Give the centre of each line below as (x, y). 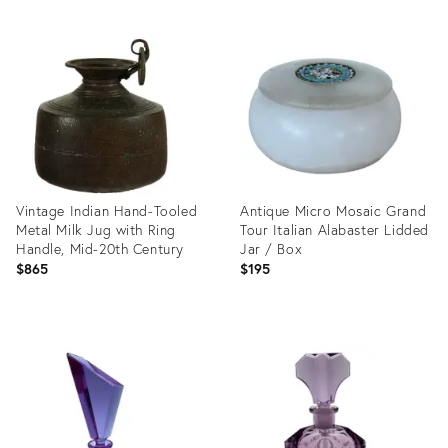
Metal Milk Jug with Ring (96, 229)
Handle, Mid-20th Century (100, 248)
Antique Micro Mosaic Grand (333, 210)
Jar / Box (271, 248)
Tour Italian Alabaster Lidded (334, 229)
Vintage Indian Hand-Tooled (107, 210)
